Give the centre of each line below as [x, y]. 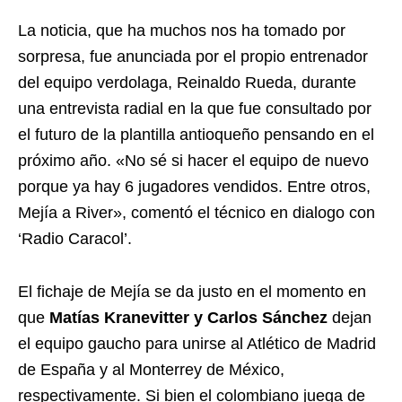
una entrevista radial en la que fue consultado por [195, 109]
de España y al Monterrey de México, [151, 370]
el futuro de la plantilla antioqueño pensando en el [196, 135]
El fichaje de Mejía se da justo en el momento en [192, 292]
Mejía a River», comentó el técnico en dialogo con [197, 213]
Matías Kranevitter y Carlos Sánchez [188, 318]
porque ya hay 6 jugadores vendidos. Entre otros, [194, 187]
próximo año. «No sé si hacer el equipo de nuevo [193, 161]
